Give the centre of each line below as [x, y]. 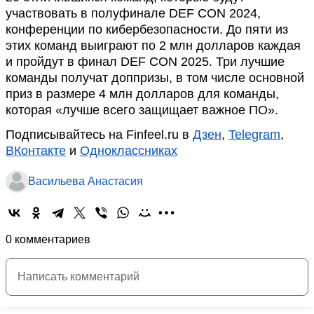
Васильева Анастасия [86, 181]
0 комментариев [48, 239]
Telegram [254, 135]
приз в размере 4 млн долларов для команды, [142, 94]
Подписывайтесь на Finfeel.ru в [99, 135]
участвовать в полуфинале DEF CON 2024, [133, 13]
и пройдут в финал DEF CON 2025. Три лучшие [145, 62]
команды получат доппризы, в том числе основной [155, 78]
